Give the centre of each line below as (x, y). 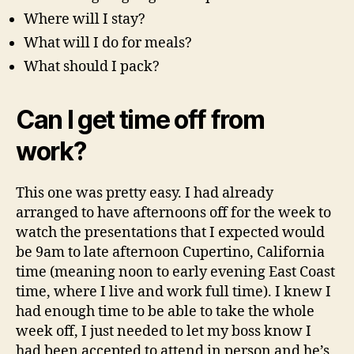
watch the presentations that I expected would (170, 233)
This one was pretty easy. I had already (145, 194)
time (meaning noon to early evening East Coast (175, 273)
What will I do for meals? (108, 43)
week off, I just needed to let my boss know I (164, 332)
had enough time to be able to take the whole (165, 312)
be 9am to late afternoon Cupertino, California (170, 253)
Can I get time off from (140, 120)
